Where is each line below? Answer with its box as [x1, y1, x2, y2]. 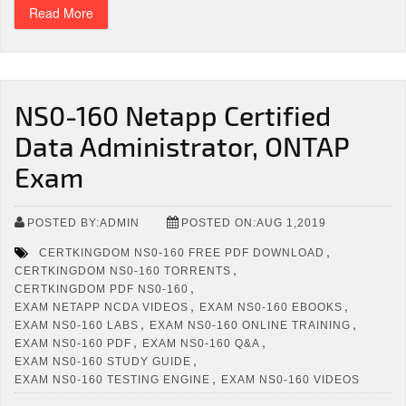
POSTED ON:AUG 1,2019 [181, 216, 326, 229]
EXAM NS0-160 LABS [14, 318, 139, 332]
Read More [29, 4, 93, 22]
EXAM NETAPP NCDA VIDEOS [14, 300, 188, 314]
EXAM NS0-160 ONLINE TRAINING [150, 318, 351, 332]
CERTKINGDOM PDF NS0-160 [14, 282, 188, 295]
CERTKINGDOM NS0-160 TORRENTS [14, 264, 231, 277]
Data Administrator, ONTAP [14, 130, 349, 162]
